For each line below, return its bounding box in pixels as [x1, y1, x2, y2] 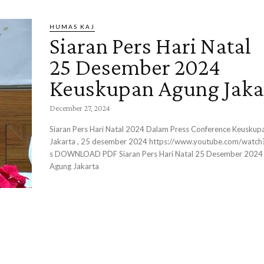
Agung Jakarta [49, 161, 99, 171]
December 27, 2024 [49, 103, 110, 113]
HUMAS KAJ [49, 23, 95, 30]
